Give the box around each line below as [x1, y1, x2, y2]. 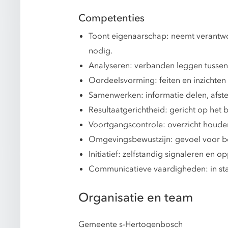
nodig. [89, 45, 112, 57]
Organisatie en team [78, 189, 193, 207]
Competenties [78, 11, 145, 25]
